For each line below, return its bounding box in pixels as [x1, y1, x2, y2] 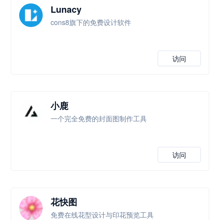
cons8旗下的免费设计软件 [51, 17, 132, 27]
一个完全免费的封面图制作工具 [51, 113, 147, 123]
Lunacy [51, 3, 82, 16]
